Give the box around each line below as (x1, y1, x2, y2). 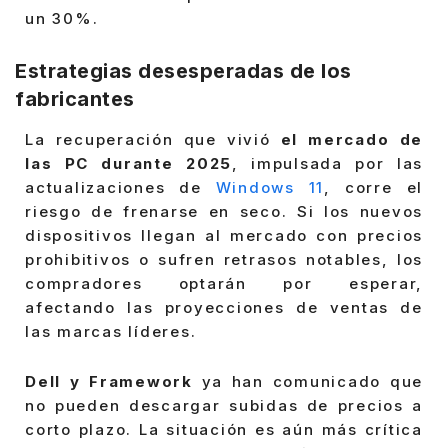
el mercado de (280, 130, 424, 150)
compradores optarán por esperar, (25, 274, 423, 294)
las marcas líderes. (25, 322, 197, 342)
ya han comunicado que (201, 371, 423, 391)
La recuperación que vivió (25, 130, 281, 150)
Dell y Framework (25, 371, 202, 391)
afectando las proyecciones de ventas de (25, 298, 423, 318)
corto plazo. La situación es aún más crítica (25, 419, 423, 439)
